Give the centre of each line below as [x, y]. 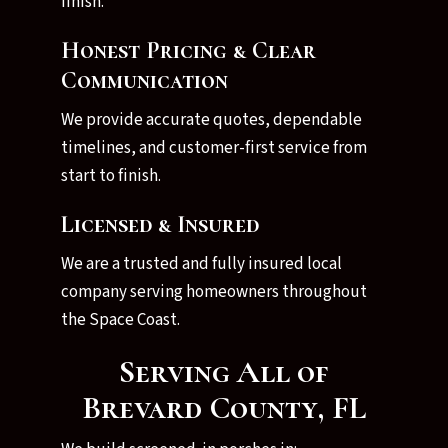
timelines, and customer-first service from [213, 148]
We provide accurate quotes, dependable [211, 120]
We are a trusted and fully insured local [201, 264]
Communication [144, 80]
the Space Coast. [120, 320]
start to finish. [110, 176]
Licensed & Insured [159, 224]
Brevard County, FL [223, 407]
